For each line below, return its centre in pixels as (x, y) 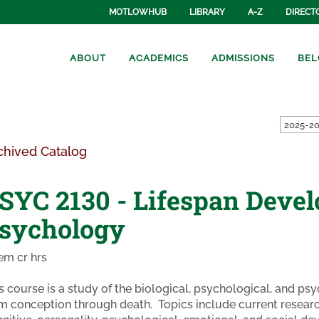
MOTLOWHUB (138, 12)
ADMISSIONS (243, 58)
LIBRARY (207, 12)
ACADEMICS (159, 58)
